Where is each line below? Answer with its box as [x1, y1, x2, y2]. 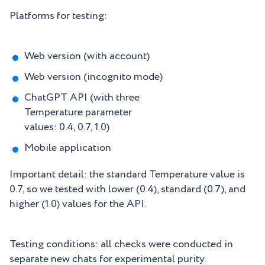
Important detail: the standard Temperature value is [9, 167, 245, 182]
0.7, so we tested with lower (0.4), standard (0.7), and [9, 182, 245, 197]
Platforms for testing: [9, 8, 107, 24]
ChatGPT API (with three [24, 90, 140, 105]
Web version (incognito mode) [24, 69, 163, 85]
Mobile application [24, 140, 111, 156]
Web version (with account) [24, 49, 150, 64]
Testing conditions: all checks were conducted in [9, 237, 233, 252]
